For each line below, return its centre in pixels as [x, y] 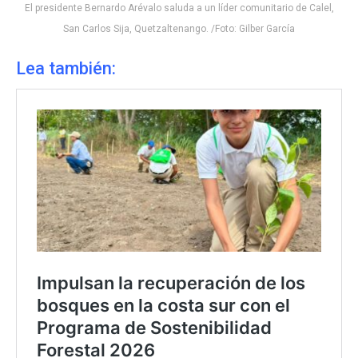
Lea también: [68, 68]
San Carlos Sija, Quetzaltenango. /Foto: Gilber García [179, 29]
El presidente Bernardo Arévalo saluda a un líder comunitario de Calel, [179, 8]
